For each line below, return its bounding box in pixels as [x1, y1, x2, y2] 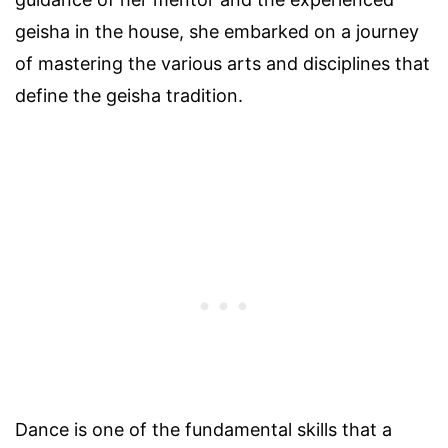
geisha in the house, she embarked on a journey [15, 21, 419, 43]
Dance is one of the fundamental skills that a [15, 419, 392, 441]
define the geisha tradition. [15, 85, 243, 107]
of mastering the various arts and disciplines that [15, 53, 430, 75]
